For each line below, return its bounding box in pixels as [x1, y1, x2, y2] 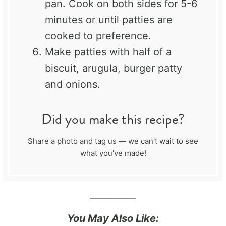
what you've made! [80, 148, 146, 158]
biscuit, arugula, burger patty [45, 62, 182, 74]
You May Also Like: [67, 212, 159, 224]
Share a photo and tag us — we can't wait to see [28, 136, 198, 146]
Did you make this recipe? [41, 108, 185, 129]
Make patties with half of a [45, 45, 172, 58]
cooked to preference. [45, 29, 151, 42]
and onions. [45, 78, 100, 90]
